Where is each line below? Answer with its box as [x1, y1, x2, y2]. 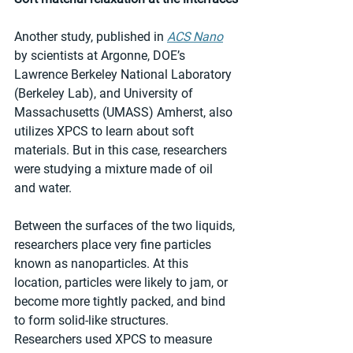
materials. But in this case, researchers [14, 142, 230, 158]
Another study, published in [14, 28, 167, 44]
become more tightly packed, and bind [14, 293, 229, 309]
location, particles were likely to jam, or [14, 274, 231, 290]
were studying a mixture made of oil [14, 161, 216, 176]
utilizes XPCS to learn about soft [14, 123, 197, 139]
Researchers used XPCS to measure [14, 331, 215, 347]
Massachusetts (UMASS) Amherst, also [14, 104, 236, 120]
